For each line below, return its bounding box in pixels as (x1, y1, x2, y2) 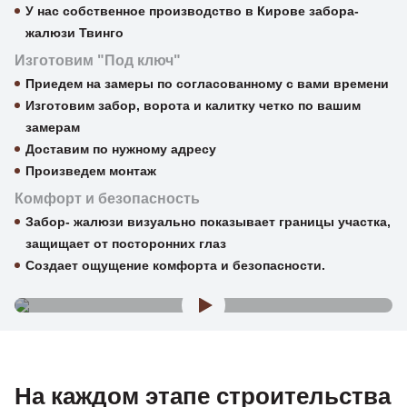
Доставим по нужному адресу (25, 142, 216, 156)
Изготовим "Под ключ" (15, 53, 181, 68)
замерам (25, 120, 80, 134)
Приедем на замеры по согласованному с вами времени (25, 76, 389, 91)
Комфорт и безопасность (15, 191, 200, 206)
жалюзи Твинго (25, 25, 124, 40)
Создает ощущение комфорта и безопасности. (25, 258, 325, 273)
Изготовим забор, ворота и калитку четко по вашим (25, 98, 361, 113)
